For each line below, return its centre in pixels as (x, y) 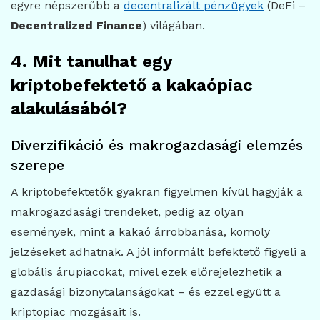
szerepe (37, 165)
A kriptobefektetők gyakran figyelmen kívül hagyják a (157, 191)
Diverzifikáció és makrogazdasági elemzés (157, 145)
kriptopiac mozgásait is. (76, 311)
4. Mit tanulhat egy (91, 61)
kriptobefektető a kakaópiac (132, 85)
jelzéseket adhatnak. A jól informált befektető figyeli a (159, 251)
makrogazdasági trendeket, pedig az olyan (127, 211)
